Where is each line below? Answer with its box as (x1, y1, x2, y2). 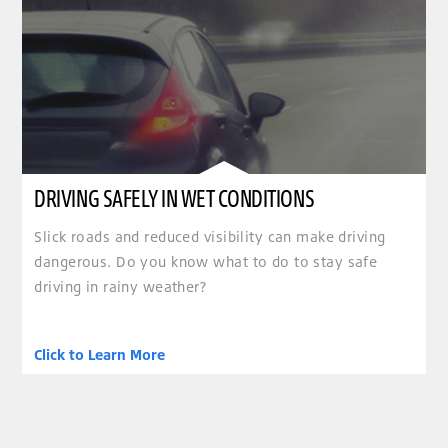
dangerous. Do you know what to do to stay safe (34, 253, 378, 271)
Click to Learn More (34, 345, 166, 363)
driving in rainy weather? (34, 278, 207, 296)
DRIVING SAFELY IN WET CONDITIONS (34, 182, 315, 213)
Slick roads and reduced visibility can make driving (34, 228, 386, 246)
